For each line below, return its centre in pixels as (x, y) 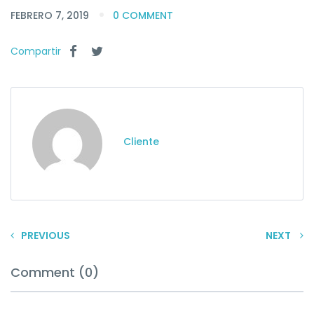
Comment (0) (55, 272)
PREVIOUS (46, 235)
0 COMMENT (143, 15)
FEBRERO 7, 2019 (51, 15)
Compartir (37, 51)
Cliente (141, 141)
